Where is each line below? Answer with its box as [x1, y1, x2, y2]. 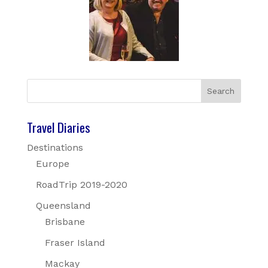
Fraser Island [44, 237, 105, 249]
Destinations [26, 142, 83, 154]
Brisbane [44, 216, 85, 228]
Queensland [35, 200, 91, 212]
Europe [35, 158, 69, 170]
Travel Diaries [26, 118, 90, 137]
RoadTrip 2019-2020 [35, 179, 127, 191]
